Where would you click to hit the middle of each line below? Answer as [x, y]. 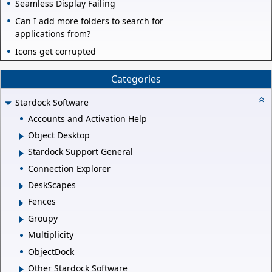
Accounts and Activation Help [87, 118]
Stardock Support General [80, 152]
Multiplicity [51, 235]
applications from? [53, 33]
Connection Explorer [69, 168]
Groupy [43, 218]
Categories [136, 79]
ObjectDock [51, 251]
